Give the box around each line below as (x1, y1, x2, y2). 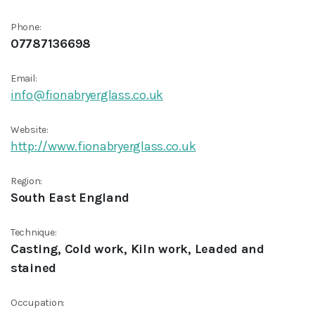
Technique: (11, 226, 57, 238)
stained (11, 260, 57, 276)
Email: (11, 72, 37, 84)
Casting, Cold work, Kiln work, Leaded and (11, 241, 264, 257)
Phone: (11, 21, 41, 33)
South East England (11, 190, 130, 205)
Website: (11, 124, 49, 136)
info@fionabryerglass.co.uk (11, 87, 163, 103)
